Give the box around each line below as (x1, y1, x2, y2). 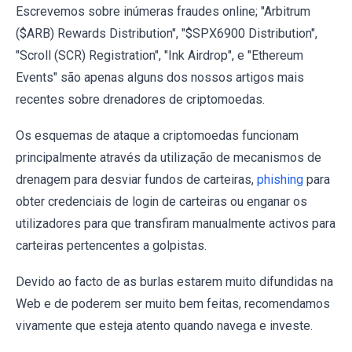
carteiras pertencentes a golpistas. (16, 237, 207, 253)
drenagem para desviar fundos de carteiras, (16, 171, 257, 187)
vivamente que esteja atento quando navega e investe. (16, 317, 313, 333)
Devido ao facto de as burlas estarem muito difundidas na (16, 273, 333, 289)
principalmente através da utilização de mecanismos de (16, 149, 321, 165)
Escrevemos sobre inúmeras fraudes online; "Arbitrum (16, 3, 310, 19)
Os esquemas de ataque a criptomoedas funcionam (16, 127, 299, 143)
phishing (257, 171, 303, 187)
